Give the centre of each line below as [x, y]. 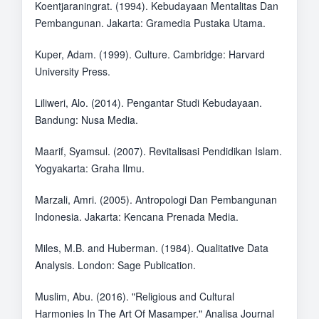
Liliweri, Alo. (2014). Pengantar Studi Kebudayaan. [148, 102]
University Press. [72, 71]
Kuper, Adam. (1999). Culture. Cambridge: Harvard [150, 54]
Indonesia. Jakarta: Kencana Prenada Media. [136, 216]
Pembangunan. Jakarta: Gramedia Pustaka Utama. [150, 22]
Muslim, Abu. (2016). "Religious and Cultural [134, 296]
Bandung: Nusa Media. [86, 119]
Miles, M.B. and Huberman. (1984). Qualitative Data [151, 247]
